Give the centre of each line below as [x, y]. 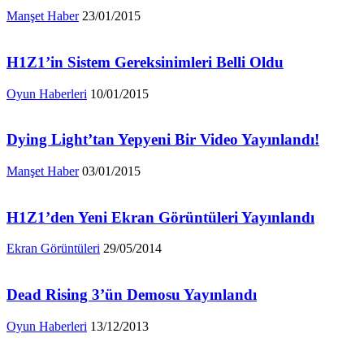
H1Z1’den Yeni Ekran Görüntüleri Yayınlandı [160, 217]
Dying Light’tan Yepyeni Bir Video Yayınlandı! [163, 140]
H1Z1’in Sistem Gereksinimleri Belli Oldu [145, 62]
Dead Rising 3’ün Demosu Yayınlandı [132, 295]
